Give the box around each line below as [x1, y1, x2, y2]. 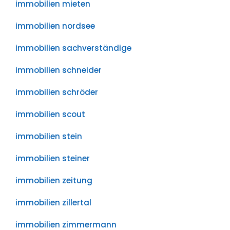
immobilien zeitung [15, 175, 92, 186]
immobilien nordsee [15, 21, 95, 31]
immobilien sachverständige [15, 43, 131, 53]
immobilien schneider [15, 65, 102, 75]
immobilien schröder [15, 87, 98, 98]
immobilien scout [15, 109, 85, 120]
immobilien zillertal [15, 197, 91, 208]
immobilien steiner [15, 153, 90, 164]
